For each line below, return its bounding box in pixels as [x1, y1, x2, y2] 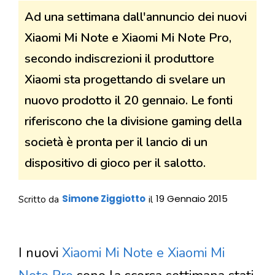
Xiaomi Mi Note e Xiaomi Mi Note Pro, [25, 29, 231, 47]
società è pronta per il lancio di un [25, 134, 207, 151]
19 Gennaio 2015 [156, 192, 228, 206]
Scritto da [18, 193, 59, 206]
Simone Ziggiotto [62, 192, 145, 206]
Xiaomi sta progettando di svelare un [25, 71, 225, 88]
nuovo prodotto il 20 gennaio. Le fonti [25, 92, 233, 109]
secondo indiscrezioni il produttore [25, 50, 214, 68]
